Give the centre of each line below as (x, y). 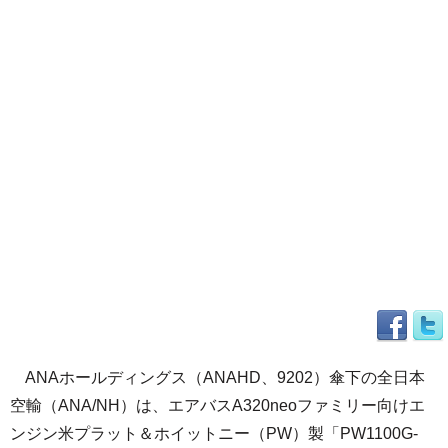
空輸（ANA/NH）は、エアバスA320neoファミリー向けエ (217, 405)
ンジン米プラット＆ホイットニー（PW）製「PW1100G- (214, 433)
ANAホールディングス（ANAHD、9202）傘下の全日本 (217, 377)
